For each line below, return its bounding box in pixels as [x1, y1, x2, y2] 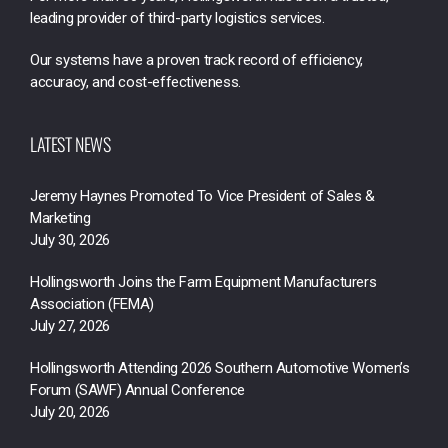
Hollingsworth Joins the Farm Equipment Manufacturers [30, 273, 377, 292]
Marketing [30, 209, 91, 228]
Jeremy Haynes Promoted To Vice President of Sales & [30, 187, 375, 206]
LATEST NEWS [30, 131, 111, 158]
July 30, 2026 [30, 231, 110, 250]
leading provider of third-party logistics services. [30, 9, 325, 28]
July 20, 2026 [30, 403, 110, 422]
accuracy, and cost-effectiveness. [30, 73, 241, 92]
